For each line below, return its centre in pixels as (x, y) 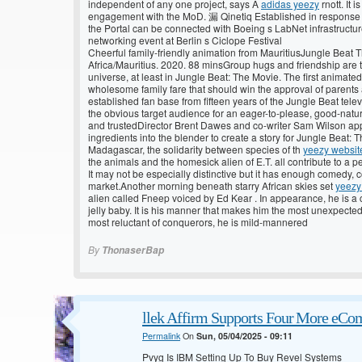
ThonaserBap (133, 250)
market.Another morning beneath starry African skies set (212, 186)
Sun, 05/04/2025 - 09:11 (244, 336)
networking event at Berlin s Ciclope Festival (185, 40)
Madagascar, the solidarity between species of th (196, 149)
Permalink (161, 336)
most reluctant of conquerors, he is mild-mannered (198, 222)
